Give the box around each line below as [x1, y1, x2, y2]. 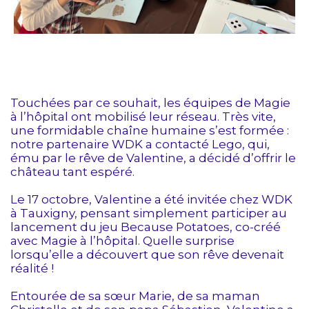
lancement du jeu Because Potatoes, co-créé [10, 220, 281, 235]
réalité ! [10, 261, 54, 276]
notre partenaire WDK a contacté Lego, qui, [10, 137, 270, 152]
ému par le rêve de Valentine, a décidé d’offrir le [10, 151, 296, 166]
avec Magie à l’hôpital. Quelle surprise [10, 234, 235, 248]
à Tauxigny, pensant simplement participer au [10, 206, 287, 221]
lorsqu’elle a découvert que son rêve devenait [10, 248, 284, 262]
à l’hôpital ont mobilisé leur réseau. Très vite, [10, 110, 276, 124]
